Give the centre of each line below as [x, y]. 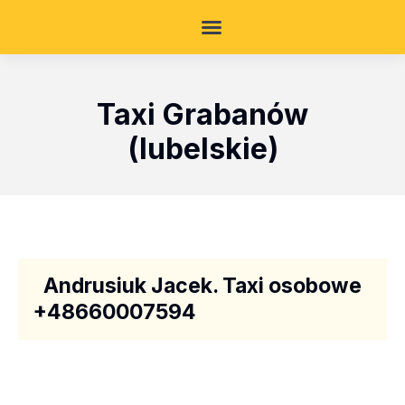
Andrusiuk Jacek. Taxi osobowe [202, 286]
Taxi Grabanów [202, 114]
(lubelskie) [202, 149]
